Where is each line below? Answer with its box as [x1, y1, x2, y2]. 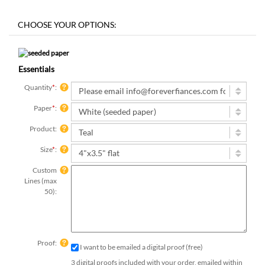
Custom [31, 166, 57, 175]
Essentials [18, 64, 54, 75]
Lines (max [24, 176, 57, 186]
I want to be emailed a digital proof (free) [82, 238, 206, 248]
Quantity [23, 83, 52, 92]
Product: [28, 124, 57, 134]
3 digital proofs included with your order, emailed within [71, 249, 243, 258]
